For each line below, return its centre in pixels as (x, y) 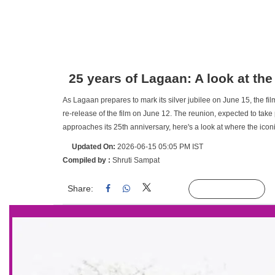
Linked (173, 189)
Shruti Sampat (136, 160)
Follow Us (236, 189)
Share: (80, 188)
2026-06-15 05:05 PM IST (159, 147)
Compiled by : (87, 160)
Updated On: (94, 147)
